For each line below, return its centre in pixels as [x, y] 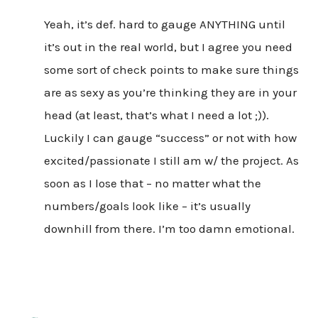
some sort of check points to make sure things [171, 69]
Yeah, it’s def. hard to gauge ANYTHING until [164, 24]
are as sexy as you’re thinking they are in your [170, 92]
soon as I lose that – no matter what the [152, 183]
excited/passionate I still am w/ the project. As [171, 160]
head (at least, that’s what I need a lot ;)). [156, 115]
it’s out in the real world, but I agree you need [168, 46]
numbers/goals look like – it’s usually [147, 205]
